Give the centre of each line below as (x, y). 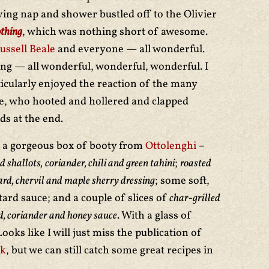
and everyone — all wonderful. (130, 50)
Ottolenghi (172, 146)
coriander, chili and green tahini (110, 164)
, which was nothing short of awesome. (115, 32)
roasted (196, 164)
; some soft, (182, 181)
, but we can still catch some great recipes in (110, 251)
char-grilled (195, 198)
